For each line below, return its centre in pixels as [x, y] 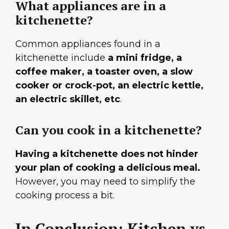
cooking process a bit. [65, 196]
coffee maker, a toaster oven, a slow [104, 72]
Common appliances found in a [88, 44]
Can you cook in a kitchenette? [108, 130]
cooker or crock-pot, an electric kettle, [109, 86]
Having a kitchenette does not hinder [107, 154]
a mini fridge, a [145, 58]
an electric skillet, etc [68, 99]
